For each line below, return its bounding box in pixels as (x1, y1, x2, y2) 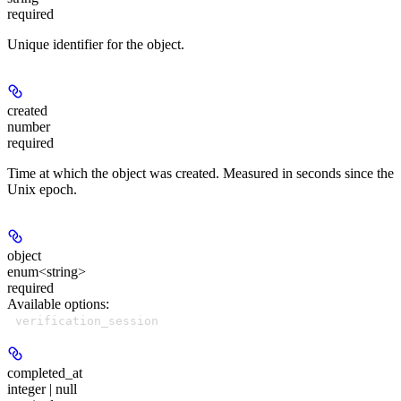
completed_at (7, 364, 82, 380)
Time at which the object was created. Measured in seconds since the (7, 165, 394, 181)
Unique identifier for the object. (7, 36, 184, 52)
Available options (7, 295, 106, 311)
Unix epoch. (7, 181, 77, 197)
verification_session (15, 313, 158, 328)
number (7, 118, 50, 134)
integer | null (7, 380, 77, 397)
